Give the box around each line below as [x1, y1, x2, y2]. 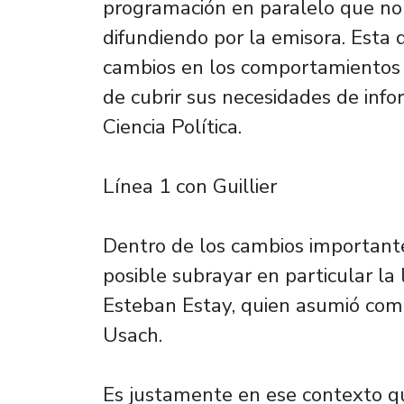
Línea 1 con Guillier [103, 172, 277, 200]
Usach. [103, 321, 162, 349]
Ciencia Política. [103, 113, 242, 141]
